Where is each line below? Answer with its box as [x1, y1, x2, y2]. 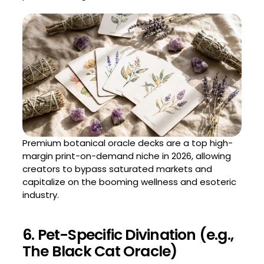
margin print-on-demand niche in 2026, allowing [22, 150, 231, 163]
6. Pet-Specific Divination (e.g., [22, 225, 234, 246]
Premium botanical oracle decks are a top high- [22, 137, 233, 150]
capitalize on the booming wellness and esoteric [22, 176, 236, 189]
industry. [22, 189, 59, 202]
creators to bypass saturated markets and [22, 163, 212, 176]
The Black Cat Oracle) [22, 241, 177, 262]
